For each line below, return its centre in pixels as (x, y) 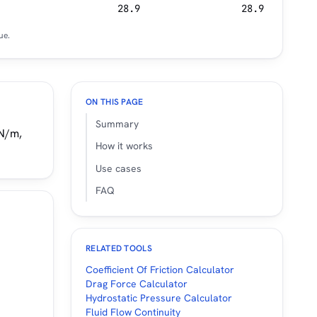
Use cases (119, 168)
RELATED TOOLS (119, 248)
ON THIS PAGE (115, 102)
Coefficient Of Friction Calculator (160, 269)
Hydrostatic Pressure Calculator (159, 298)
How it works (124, 146)
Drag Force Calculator (137, 283)
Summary (117, 124)
